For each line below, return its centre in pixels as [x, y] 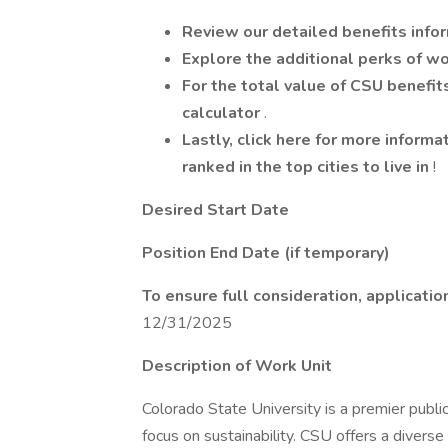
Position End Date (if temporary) [266, 253]
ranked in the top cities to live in [307, 167]
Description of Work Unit [237, 366]
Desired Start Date [215, 210]
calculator [223, 113]
